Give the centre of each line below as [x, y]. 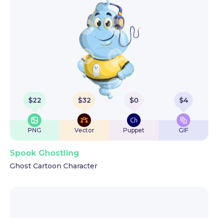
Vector [84, 130]
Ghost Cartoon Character [54, 166]
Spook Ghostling [45, 153]
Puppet [134, 130]
